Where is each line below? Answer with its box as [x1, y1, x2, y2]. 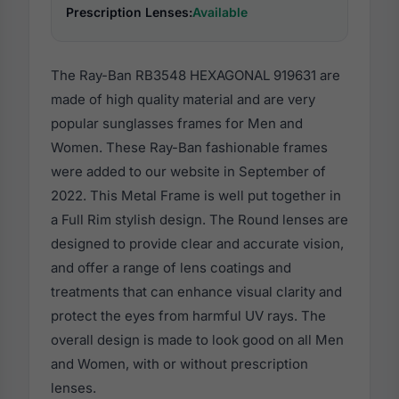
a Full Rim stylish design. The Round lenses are [51, 211, 348, 229]
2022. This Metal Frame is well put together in [51, 187, 341, 205]
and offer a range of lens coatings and [51, 259, 291, 277]
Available [192, 4, 248, 20]
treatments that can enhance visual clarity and [51, 283, 342, 301]
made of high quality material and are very [51, 91, 315, 109]
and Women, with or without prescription [51, 355, 308, 373]
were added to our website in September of [51, 163, 326, 181]
